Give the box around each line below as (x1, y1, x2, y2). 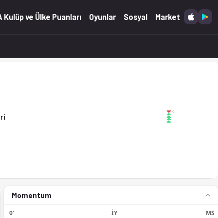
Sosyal (124, 12, 148, 22)
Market (155, 12, 181, 22)
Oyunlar (89, 12, 116, 22)
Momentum (12, 190, 52, 200)
